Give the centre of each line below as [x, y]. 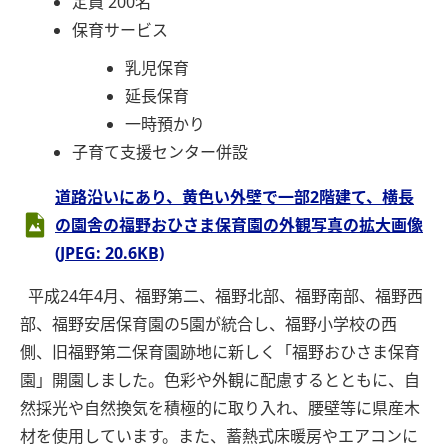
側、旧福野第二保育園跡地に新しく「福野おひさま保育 [220, 352]
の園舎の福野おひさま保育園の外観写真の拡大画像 [239, 225]
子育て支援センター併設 [160, 152]
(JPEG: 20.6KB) [109, 253]
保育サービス [120, 30]
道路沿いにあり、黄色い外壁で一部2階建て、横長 [234, 197]
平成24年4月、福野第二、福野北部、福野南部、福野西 [221, 296]
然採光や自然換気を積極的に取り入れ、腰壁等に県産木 [220, 408]
